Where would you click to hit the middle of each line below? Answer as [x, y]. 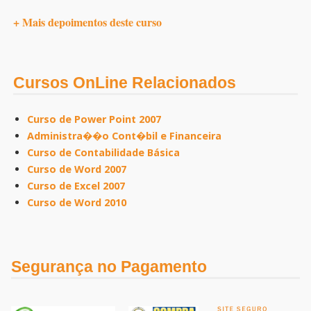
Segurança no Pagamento [109, 267]
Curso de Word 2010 [76, 202]
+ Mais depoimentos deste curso [87, 22]
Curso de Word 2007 [76, 169]
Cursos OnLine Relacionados [125, 83]
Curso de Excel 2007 [76, 186]
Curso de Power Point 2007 [94, 119]
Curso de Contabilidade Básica [103, 152]
